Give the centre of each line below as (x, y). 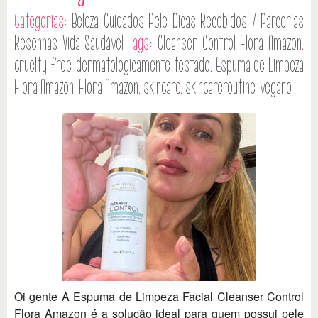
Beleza (86, 21)
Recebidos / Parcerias (252, 21)
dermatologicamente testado (143, 65)
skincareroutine (220, 87)
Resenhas (36, 43)
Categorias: (43, 21)
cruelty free (43, 65)
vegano (276, 87)
